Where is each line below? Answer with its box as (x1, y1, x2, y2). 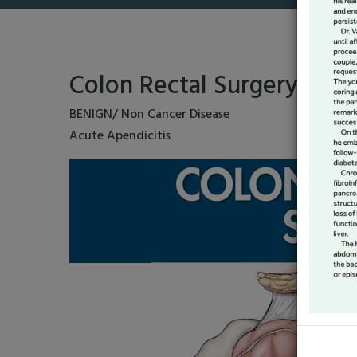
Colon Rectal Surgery (69, 66, 298, 107)
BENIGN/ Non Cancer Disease (69, 104, 229, 125)
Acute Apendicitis (69, 126, 171, 147)
